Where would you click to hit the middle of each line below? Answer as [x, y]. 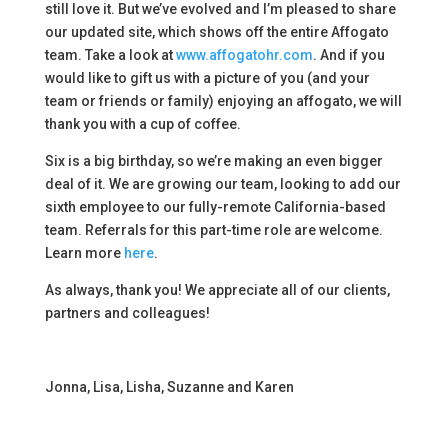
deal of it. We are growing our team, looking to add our [222, 184]
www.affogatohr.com [244, 55]
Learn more [84, 253]
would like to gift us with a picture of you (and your [207, 78]
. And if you [348, 55]
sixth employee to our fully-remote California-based [215, 207]
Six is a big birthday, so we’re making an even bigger [213, 161]
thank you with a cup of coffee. [142, 124]
